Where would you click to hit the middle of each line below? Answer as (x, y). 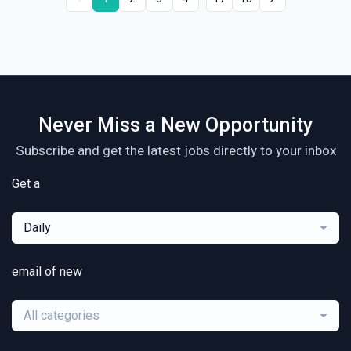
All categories (62, 316)
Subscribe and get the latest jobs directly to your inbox (175, 151)
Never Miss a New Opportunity (175, 125)
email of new (47, 272)
